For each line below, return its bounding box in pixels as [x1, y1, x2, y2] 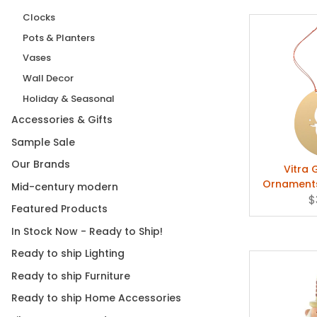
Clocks [23, 10, 55, 24]
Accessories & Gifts [11, 113, 113, 127]
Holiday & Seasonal [23, 91, 115, 105]
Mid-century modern [11, 179, 118, 194]
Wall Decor [23, 71, 74, 86]
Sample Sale [11, 134, 75, 149]
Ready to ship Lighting [11, 246, 125, 261]
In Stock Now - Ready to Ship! [11, 224, 163, 238]
